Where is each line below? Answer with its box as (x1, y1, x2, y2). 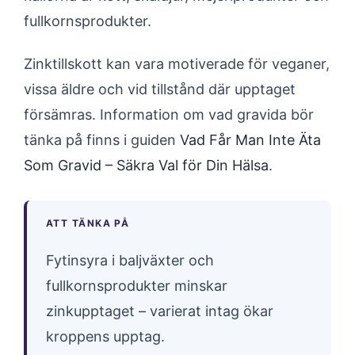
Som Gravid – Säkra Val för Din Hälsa (24, 157, 269, 174)
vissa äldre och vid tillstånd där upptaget (24, 81, 296, 97)
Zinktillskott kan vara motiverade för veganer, (24, 55, 330, 72)
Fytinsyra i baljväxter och (46, 252, 214, 269)
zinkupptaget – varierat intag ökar (46, 303, 273, 319)
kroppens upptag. (46, 328, 165, 345)
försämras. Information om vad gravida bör (24, 106, 314, 123)
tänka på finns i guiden (24, 132, 180, 148)
